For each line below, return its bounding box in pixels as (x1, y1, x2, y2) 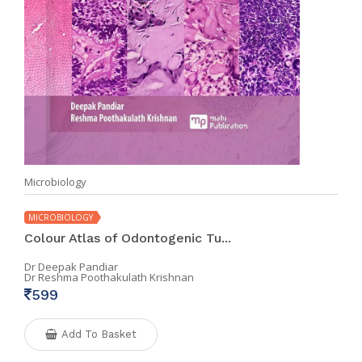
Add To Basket (61, 328, 137, 341)
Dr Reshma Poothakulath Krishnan (24, 270, 194, 285)
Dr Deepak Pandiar (24, 259, 118, 275)
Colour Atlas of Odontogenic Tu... (24, 230, 231, 246)
